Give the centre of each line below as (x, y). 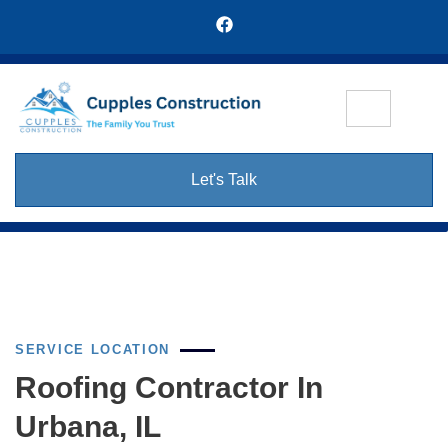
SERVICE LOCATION (93, 350)
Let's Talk (224, 180)
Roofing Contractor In (169, 388)
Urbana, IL (88, 427)
